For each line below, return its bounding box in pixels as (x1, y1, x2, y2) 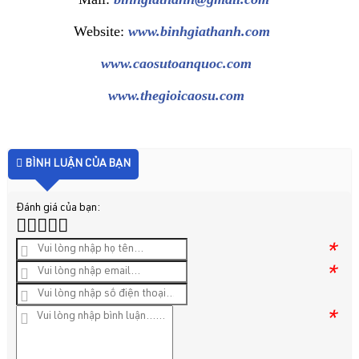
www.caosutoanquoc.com (100, 54, 252, 71)
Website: (74, 22, 129, 39)
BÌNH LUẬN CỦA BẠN (22, 158, 131, 170)
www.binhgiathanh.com (128, 22, 271, 39)
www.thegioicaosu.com (107, 87, 244, 103)
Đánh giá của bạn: (16, 202, 100, 214)
